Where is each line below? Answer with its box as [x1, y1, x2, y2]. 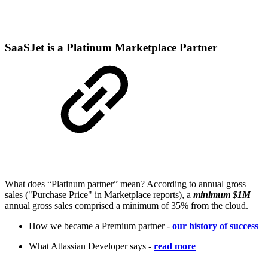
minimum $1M [191, 190, 251, 200]
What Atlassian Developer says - [29, 241, 154, 252]
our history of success [172, 221, 258, 232]
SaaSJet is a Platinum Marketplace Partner [5, 41, 217, 54]
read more [154, 241, 196, 252]
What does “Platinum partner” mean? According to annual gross [5, 179, 246, 190]
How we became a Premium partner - [29, 221, 172, 232]
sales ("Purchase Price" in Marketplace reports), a [5, 190, 191, 200]
